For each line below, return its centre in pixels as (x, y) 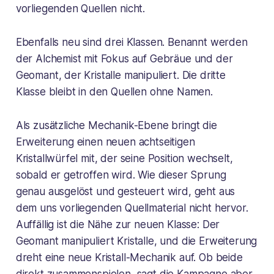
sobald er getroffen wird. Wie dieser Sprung (121, 175)
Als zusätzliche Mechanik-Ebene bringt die (116, 126)
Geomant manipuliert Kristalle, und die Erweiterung (136, 241)
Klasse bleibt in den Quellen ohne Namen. (114, 92)
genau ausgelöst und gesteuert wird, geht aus (125, 192)
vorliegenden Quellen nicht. (80, 9)
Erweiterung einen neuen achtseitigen (105, 142)
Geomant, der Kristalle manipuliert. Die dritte (120, 76)
